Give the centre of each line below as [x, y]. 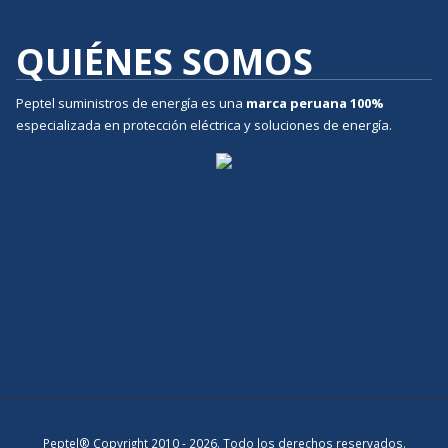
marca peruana [296, 103]
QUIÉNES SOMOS [164, 61]
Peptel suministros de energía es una [131, 103]
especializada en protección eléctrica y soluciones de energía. [204, 125]
